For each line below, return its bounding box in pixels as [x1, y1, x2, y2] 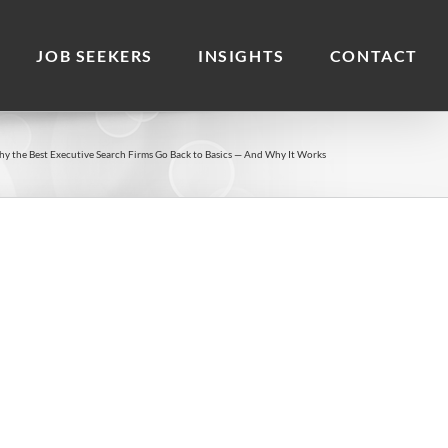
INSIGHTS [197, 45, 285, 65]
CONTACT [329, 45, 418, 65]
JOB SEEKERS [36, 45, 153, 65]
